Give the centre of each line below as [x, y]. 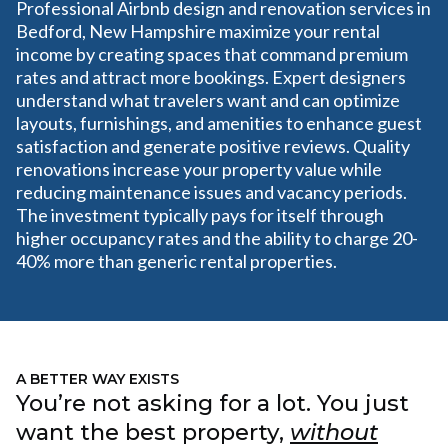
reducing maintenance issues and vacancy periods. [211, 192]
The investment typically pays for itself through [200, 215]
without [334, 432]
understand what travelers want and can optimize [208, 100]
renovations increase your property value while [199, 169]
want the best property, [153, 432]
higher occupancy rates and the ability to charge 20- [217, 238]
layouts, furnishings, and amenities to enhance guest [219, 123]
